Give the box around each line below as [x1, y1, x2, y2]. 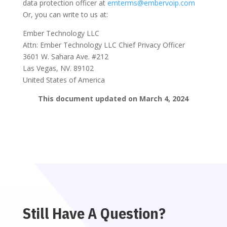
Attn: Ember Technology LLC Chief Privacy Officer [22, 40, 185, 50]
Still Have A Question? [22, 203, 166, 223]
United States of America [22, 75, 105, 85]
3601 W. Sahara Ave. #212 [22, 52, 108, 61]
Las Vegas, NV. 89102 [22, 63, 94, 73]
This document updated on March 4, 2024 [38, 94, 189, 103]
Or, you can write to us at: [22, 10, 108, 19]
